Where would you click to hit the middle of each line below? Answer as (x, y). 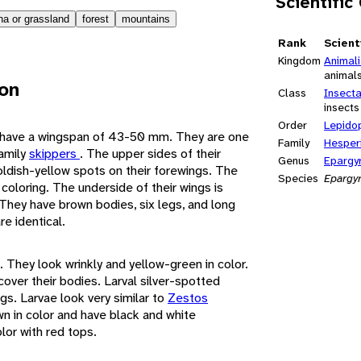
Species (298, 178)
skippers (54, 153)
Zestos (188, 297)
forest (95, 19)
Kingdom (299, 60)
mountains (146, 19)
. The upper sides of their (150, 153)
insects (342, 107)
